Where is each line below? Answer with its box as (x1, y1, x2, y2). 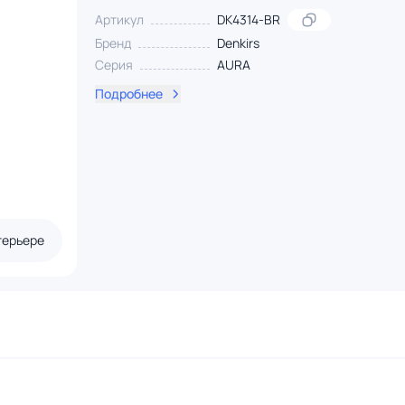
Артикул (94, 11, 144, 28)
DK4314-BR (216, 11, 280, 28)
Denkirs (216, 34, 259, 52)
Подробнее (94, 85, 163, 102)
